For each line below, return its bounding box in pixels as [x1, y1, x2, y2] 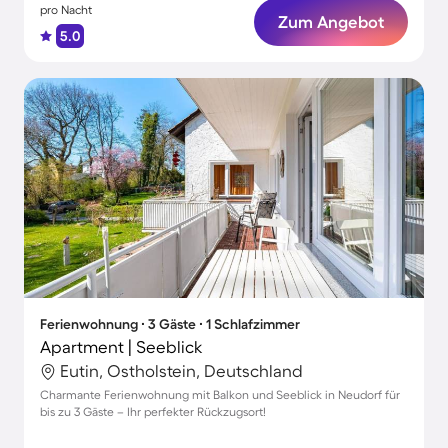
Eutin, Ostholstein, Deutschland [60, 361, 303, 380]
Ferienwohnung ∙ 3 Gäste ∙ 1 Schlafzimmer [40, 316, 300, 332]
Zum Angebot [278, 12, 384, 31]
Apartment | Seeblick [40, 337, 203, 356]
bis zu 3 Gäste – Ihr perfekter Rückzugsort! [40, 405, 266, 418]
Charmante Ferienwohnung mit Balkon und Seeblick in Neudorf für [40, 388, 400, 401]
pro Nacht [40, 3, 92, 16]
